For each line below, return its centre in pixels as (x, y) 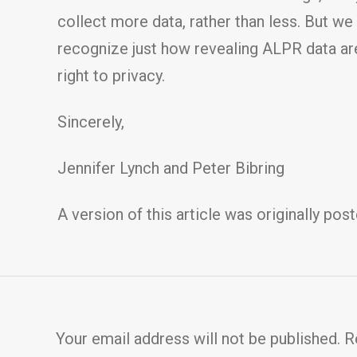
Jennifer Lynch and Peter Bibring (171, 168)
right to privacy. (111, 76)
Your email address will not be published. (198, 339)
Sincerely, (91, 122)
